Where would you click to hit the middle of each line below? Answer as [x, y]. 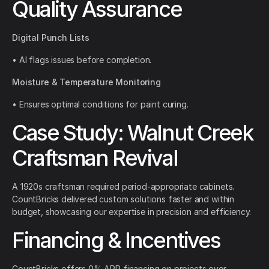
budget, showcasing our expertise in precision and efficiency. [132, 212]
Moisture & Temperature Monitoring [86, 82]
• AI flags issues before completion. [82, 60]
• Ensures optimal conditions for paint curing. [100, 104]
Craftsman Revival [95, 158]
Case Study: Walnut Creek [133, 133]
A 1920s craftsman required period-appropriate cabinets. [123, 187]
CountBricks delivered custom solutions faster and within [123, 199]
